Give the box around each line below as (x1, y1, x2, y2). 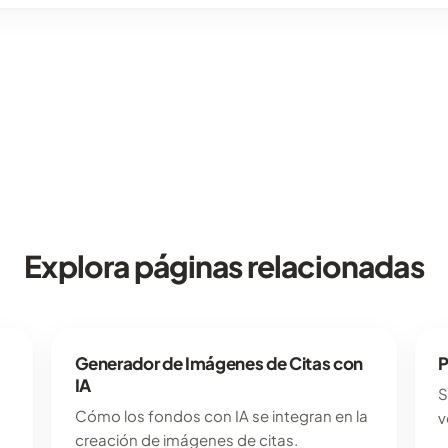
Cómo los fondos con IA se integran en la (74, 406, 368, 426)
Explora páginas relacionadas (24, 247, 424, 286)
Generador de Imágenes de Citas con (74, 352, 363, 375)
